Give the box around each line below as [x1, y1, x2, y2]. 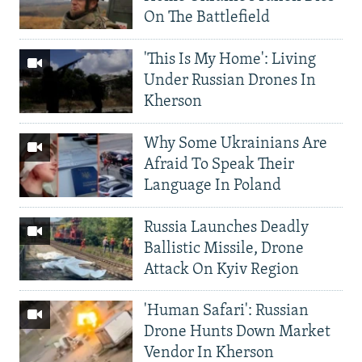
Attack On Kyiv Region [144, 261, 299, 278]
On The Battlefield [144, 10, 270, 27]
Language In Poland [144, 177, 281, 194]
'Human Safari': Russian [144, 303, 309, 320]
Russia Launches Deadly [144, 219, 309, 236]
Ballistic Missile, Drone [144, 240, 304, 257]
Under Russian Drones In [144, 73, 316, 90]
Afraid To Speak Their [144, 156, 294, 173]
